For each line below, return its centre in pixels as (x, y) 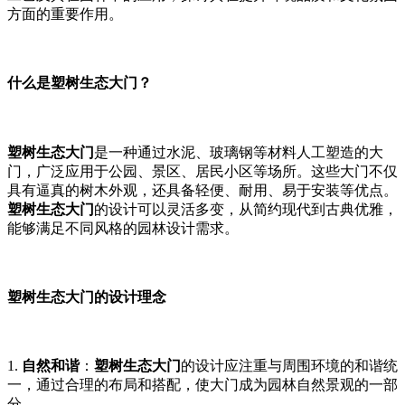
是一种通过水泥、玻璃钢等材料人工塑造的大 (239, 152)
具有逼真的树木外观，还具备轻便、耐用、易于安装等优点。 (202, 190)
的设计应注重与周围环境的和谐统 (289, 366)
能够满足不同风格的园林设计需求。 (123, 228)
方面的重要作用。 (65, 14)
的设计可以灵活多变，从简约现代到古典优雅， (246, 209)
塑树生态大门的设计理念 (87, 297)
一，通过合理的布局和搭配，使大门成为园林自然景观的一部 (202, 385)
